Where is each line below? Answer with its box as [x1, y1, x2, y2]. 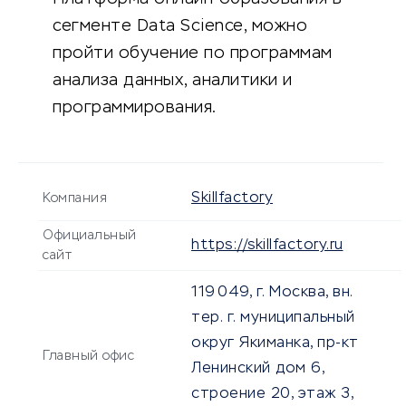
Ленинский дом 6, [191, 362, 324, 377]
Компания [43, 192, 107, 206]
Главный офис [43, 350, 134, 363]
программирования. [53, 100, 217, 117]
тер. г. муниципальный [191, 311, 355, 326]
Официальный [43, 229, 137, 243]
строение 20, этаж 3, [191, 387, 353, 402]
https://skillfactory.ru [191, 238, 343, 254]
